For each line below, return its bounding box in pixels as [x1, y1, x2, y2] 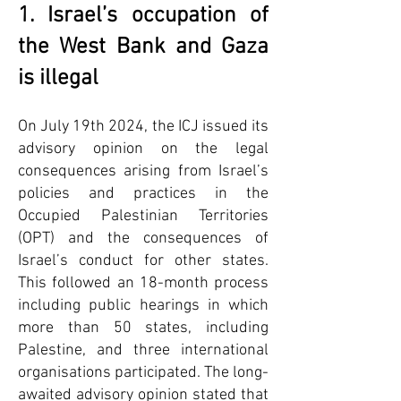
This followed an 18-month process [18, 274, 269, 293]
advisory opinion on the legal [18, 140, 269, 158]
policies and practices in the [18, 184, 269, 203]
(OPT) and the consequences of [18, 229, 269, 248]
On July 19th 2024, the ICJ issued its [18, 117, 269, 136]
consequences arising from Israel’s [18, 162, 269, 181]
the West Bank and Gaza [18, 34, 269, 61]
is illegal [18, 65, 98, 92]
